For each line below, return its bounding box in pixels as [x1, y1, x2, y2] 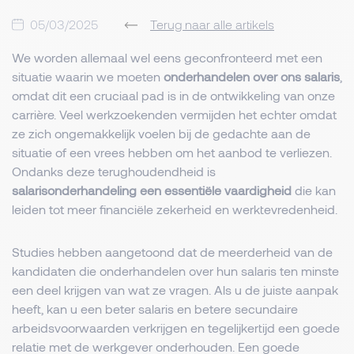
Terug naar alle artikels [150, 17, 274, 32]
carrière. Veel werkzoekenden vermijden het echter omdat [12, 107, 337, 122]
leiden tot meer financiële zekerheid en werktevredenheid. [12, 201, 337, 217]
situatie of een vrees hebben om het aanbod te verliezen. [12, 145, 332, 160]
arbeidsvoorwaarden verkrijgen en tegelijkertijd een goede [12, 320, 340, 335]
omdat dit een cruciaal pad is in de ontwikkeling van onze [12, 88, 335, 103]
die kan [292, 183, 336, 198]
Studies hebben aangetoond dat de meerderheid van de [12, 244, 333, 259]
